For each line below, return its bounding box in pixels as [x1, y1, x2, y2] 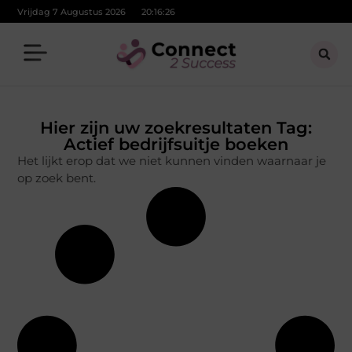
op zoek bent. [17, 170, 97, 185]
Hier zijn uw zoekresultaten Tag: [40, 117, 312, 137]
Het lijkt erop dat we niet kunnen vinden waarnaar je [17, 152, 327, 168]
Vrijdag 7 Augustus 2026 [17, 5, 126, 17]
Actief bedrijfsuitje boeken [64, 134, 288, 154]
